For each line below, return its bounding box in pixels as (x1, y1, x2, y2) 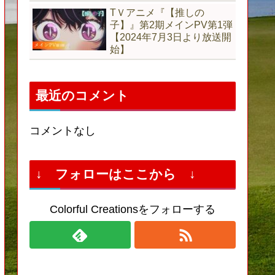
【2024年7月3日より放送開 (110, 31, 231, 42)
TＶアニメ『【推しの (110, 7, 204, 18)
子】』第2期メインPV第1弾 (110, 19, 233, 30)
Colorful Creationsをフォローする (50, 203, 215, 216)
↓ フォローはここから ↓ (36, 167, 196, 182)
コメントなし (29, 125, 96, 137)
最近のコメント (36, 88, 129, 103)
